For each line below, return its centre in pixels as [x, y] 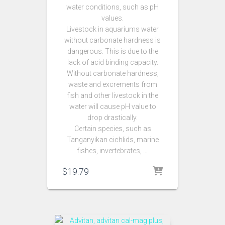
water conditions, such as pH [113, 7]
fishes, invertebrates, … [113, 151]
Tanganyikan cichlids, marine [113, 140]
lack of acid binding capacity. [113, 62]
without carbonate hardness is [113, 40]
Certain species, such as [113, 129]
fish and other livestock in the [113, 95]
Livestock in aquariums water [113, 29]
